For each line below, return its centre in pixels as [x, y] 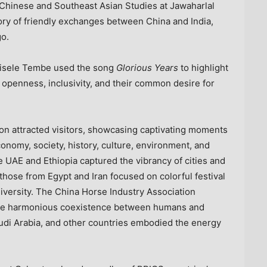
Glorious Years [147, 67]
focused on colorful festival [167, 176]
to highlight [203, 67]
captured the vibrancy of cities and [151, 160]
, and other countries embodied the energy [131, 222]
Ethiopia [60, 160]
